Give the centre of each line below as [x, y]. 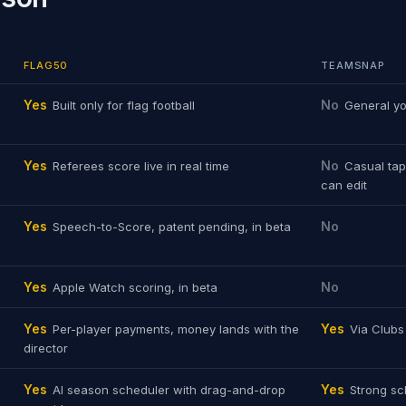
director [46, 348]
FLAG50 [46, 65]
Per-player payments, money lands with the [176, 329]
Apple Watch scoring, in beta [135, 287]
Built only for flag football [124, 105]
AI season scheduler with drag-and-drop [169, 390]
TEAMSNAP [353, 65]
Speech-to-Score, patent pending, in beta [172, 227]
